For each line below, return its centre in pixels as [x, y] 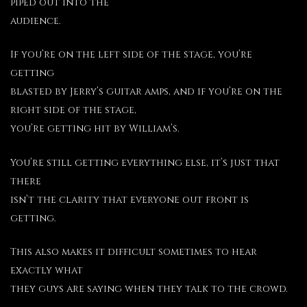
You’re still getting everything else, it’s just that [145, 162]
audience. [36, 21]
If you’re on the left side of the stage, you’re [131, 55]
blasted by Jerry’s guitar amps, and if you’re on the [146, 92]
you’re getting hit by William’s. [95, 129]
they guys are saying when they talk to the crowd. [149, 288]
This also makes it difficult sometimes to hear [134, 251]
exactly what [47, 270]
